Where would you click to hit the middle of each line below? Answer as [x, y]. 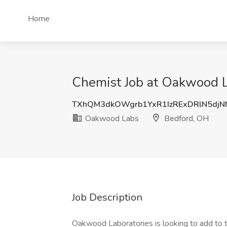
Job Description [107, 197]
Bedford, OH [185, 119]
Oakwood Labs [111, 119]
